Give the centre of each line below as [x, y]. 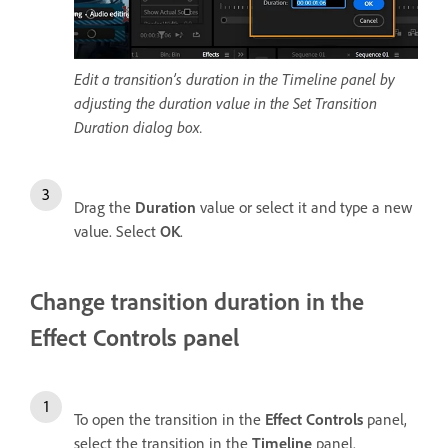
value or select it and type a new [304, 207]
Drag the [104, 207]
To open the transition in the [169, 419]
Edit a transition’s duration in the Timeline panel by [234, 79]
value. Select [117, 231]
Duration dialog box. [138, 127]
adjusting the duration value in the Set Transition [225, 103]
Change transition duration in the [197, 301]
